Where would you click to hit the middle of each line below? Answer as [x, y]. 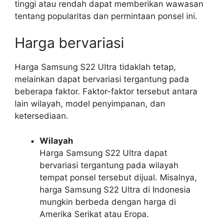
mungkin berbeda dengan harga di [108, 202]
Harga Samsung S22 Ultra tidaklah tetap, [95, 67]
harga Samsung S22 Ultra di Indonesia [115, 189]
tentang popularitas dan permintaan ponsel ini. [106, 16]
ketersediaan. [42, 116]
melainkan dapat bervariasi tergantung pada [102, 79]
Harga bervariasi [69, 43]
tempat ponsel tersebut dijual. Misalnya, [118, 177]
